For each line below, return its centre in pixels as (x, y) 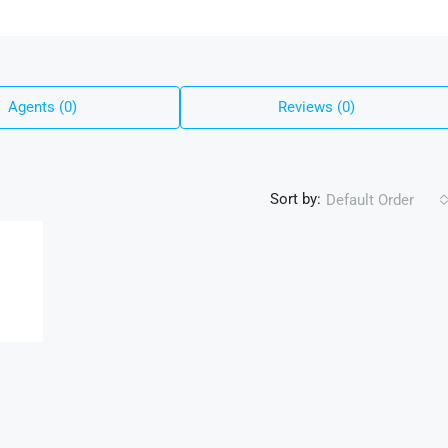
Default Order (370, 199)
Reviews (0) (317, 106)
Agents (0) (42, 106)
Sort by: (295, 199)
